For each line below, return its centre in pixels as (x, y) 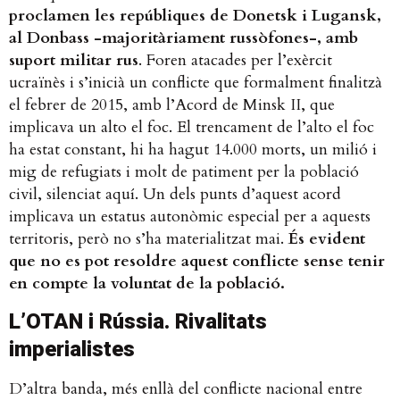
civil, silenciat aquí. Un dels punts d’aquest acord (175, 195)
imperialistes (72, 349)
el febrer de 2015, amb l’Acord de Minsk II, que (172, 105)
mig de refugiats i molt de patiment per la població (184, 172)
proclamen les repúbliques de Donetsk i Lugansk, (195, 16)
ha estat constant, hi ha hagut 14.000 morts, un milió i (193, 150)
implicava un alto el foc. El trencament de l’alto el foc (192, 128)
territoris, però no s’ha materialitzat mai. (149, 239)
